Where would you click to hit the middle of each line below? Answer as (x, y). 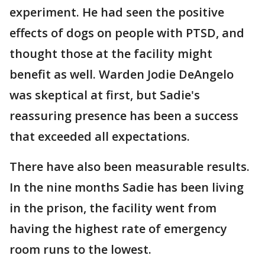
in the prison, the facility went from (113, 208)
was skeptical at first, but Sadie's (105, 95)
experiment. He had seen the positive (117, 12)
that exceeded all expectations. (100, 136)
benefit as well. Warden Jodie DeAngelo (122, 74)
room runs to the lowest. (80, 249)
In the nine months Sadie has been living (127, 187)
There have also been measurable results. (130, 167)
